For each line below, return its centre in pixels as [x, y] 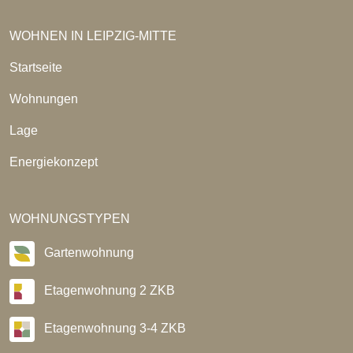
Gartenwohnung [84, 253]
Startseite [36, 67]
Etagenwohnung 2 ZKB [105, 291]
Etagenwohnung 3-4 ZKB [110, 329]
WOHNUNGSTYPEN [70, 218]
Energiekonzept [54, 162]
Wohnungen [44, 98]
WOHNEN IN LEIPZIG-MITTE [93, 35]
